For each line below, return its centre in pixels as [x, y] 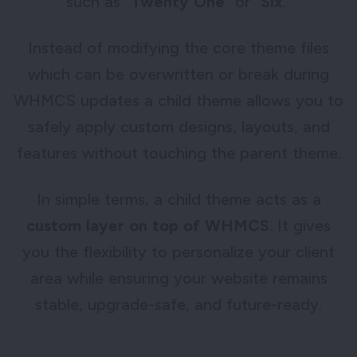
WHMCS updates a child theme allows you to [178, 100]
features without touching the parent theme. [178, 153]
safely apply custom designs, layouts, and [178, 126]
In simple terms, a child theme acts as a [178, 199]
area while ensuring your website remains [178, 278]
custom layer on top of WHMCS [148, 225]
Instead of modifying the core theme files [178, 47]
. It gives [300, 225]
